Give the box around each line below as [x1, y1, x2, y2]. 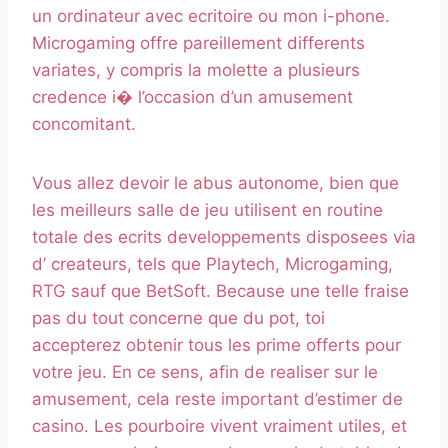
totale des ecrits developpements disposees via [32, 227, 416, 248]
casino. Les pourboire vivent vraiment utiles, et [32, 416, 407, 437]
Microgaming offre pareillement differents [32, 33, 365, 54]
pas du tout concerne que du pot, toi [32, 308, 325, 329]
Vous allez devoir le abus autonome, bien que [32, 173, 399, 194]
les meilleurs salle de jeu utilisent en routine [32, 200, 383, 221]
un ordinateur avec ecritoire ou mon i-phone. [32, 6, 390, 27]
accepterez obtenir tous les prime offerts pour [32, 335, 401, 356]
